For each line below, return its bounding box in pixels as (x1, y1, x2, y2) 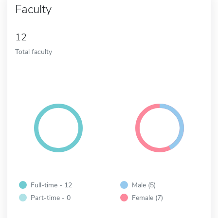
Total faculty (15, 46, 52, 56)
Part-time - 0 (31, 192, 71, 202)
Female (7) (132, 192, 163, 202)
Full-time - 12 (31, 180, 72, 190)
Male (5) (132, 180, 156, 190)
